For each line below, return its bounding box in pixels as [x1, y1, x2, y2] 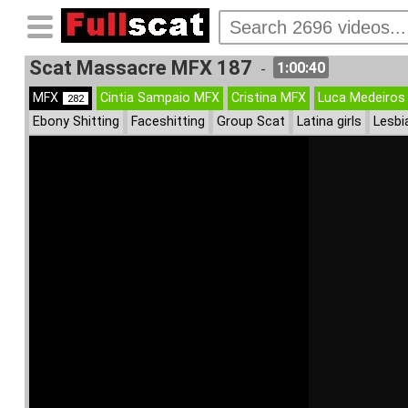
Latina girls [297, 114, 362, 129]
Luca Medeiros [318, 90, 405, 106]
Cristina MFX [231, 90, 306, 106]
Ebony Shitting [33, 114, 119, 129]
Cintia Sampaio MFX [100, 90, 219, 106]
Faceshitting [131, 114, 205, 129]
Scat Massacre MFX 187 [29, 56, 252, 79]
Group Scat [217, 114, 285, 129]
